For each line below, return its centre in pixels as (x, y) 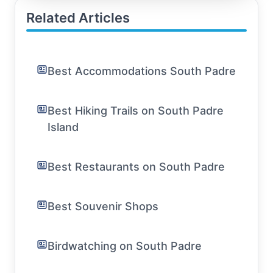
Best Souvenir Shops (103, 206)
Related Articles (78, 18)
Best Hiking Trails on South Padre (136, 111)
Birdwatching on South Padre (125, 246)
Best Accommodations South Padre (142, 71)
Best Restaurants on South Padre (136, 167)
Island (63, 127)
